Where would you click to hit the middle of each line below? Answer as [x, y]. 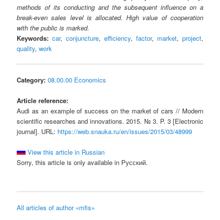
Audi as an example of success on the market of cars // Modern [110, 111]
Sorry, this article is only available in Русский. [82, 163]
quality [26, 48]
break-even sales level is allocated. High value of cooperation [110, 17]
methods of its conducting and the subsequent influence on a [110, 7]
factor [144, 38]
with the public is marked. [53, 27]
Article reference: [43, 101]
